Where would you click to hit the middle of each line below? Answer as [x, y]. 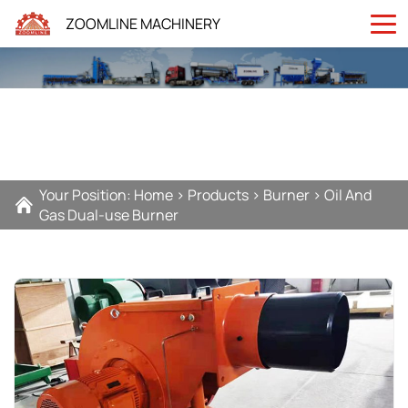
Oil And [348, 195]
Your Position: [87, 195]
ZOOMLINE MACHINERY [143, 24]
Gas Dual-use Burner [109, 215]
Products [218, 195]
